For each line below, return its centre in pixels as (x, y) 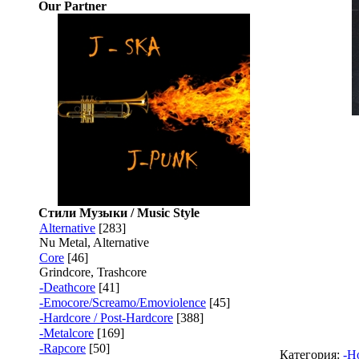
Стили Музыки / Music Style (119, 213)
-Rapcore (63, 348)
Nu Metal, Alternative (94, 242)
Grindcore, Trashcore (93, 272)
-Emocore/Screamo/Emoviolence (123, 303)
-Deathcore (67, 287)
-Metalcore (67, 333)
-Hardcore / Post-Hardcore (106, 318)
